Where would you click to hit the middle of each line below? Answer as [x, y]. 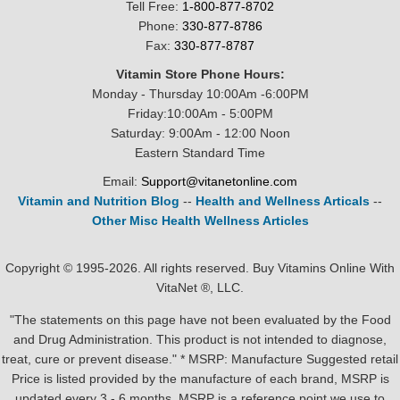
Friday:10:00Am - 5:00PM [200, 114]
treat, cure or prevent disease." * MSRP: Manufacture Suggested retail [200, 359]
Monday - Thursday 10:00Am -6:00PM [200, 94]
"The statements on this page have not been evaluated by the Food [200, 320]
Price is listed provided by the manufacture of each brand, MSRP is [200, 379]
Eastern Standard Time [200, 153]
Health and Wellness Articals [283, 201]
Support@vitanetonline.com [219, 182]
